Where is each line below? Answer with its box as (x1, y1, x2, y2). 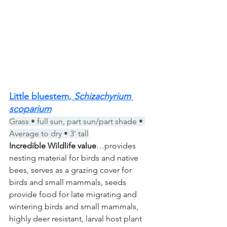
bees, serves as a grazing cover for (9, 165, 134, 175)
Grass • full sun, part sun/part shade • (9, 116, 145, 126)
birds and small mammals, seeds (9, 177, 128, 187)
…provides (96, 140, 138, 150)
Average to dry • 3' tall (9, 128, 89, 138)
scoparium (9, 103, 51, 115)
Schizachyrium (74, 90, 133, 102)
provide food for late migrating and (9, 189, 139, 199)
